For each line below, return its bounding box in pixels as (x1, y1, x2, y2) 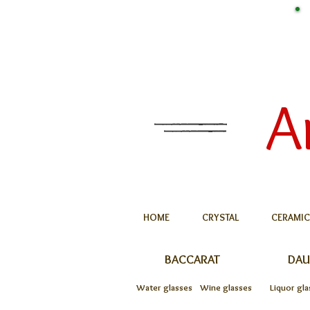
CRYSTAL (201, 211, 239, 224)
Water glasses (136, 282, 192, 293)
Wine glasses (200, 282, 252, 293)
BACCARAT (164, 252, 220, 267)
